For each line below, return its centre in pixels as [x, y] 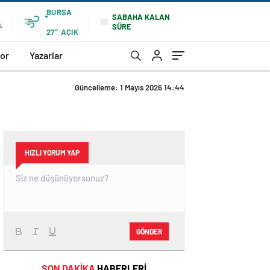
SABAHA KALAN [141, 17]
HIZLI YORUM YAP [52, 152]
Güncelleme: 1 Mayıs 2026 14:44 [130, 87]
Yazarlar [46, 55]
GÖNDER [149, 231]
